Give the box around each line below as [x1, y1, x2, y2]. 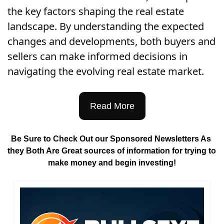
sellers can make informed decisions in [7, 49, 187, 63]
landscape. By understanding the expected [7, 19, 204, 33]
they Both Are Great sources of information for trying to [7, 146, 216, 155]
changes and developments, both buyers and [7, 34, 215, 48]
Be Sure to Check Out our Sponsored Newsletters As [11, 134, 211, 143]
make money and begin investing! [48, 158, 176, 167]
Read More [89, 100, 134, 111]
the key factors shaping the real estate [7, 4, 184, 18]
